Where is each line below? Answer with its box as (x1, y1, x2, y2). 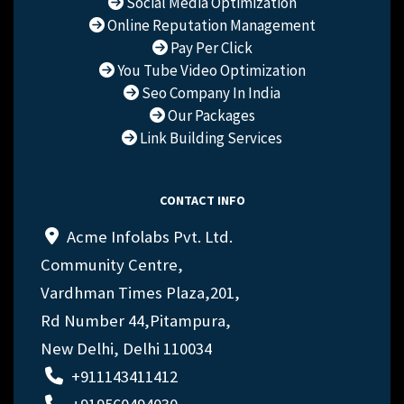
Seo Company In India (139, 83, 280, 104)
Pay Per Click (167, 38, 252, 59)
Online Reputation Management (104, 15, 316, 36)
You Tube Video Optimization (114, 60, 306, 81)
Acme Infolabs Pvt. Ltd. (63, 225, 233, 247)
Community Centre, (41, 253, 183, 275)
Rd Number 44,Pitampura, (41, 309, 231, 331)
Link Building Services (137, 128, 282, 149)
